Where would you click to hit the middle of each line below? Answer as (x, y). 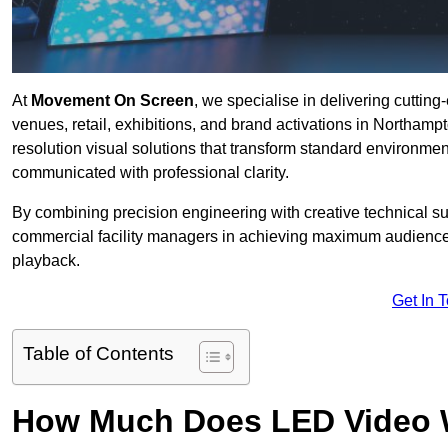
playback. (46, 261)
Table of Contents (98, 354)
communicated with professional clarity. (150, 173)
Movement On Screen (112, 101)
